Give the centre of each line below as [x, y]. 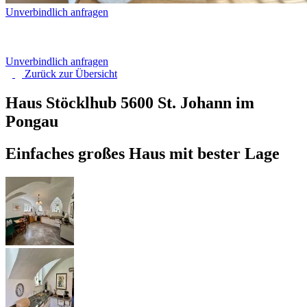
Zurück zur [50, 74]
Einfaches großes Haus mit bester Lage [143, 153]
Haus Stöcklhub [63, 102]
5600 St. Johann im [187, 102]
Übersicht [96, 74]
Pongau [32, 121]
